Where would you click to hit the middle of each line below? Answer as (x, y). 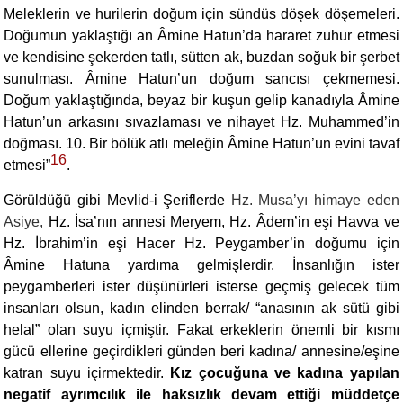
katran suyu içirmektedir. (87, 373)
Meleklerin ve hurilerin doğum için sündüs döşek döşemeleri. (201, 14)
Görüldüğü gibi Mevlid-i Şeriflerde (117, 200)
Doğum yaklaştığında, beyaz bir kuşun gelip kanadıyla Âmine (201, 100)
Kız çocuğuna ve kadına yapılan (285, 373)
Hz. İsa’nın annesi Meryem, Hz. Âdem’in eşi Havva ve (224, 222)
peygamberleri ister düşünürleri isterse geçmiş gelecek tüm (201, 287)
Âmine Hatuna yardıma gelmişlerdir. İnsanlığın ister (201, 265)
